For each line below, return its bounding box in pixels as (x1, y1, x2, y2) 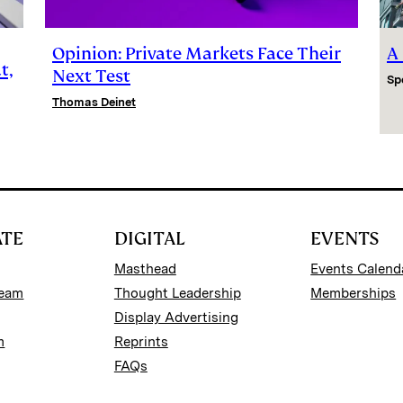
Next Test (52, 64, 130, 87)
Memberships (310, 284, 397, 301)
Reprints (113, 333, 168, 350)
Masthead (113, 260, 176, 277)
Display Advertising (113, 309, 238, 326)
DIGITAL (113, 226, 185, 250)
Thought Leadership (113, 284, 241, 301)
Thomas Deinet (52, 94, 136, 109)
